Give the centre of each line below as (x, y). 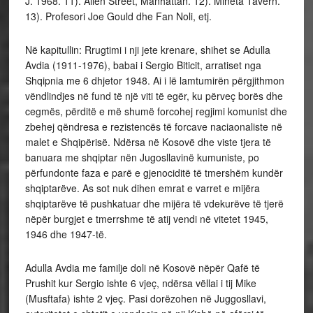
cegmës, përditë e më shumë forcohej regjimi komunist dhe (156, 111)
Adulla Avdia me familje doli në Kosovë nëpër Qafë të (142, 268)
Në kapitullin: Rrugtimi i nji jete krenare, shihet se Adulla (147, 50)
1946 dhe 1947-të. (66, 234)
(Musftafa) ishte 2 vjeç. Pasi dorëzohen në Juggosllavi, (145, 299)
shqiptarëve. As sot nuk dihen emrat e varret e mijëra (142, 188)
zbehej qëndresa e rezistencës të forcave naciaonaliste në (153, 127)
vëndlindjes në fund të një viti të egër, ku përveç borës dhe (154, 96)
